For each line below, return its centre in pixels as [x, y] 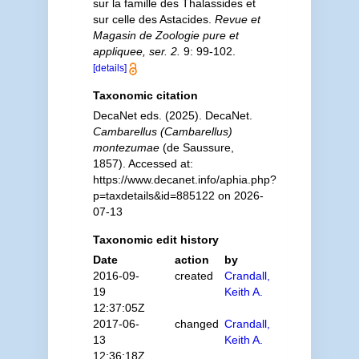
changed [197, 324]
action [192, 260]
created [194, 276]
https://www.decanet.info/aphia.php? [184, 179]
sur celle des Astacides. [153, 19]
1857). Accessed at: [143, 163]
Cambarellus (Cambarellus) [162, 131]
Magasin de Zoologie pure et [165, 35]
